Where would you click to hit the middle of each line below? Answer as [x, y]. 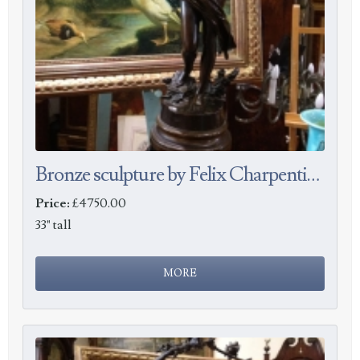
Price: [53, 204]
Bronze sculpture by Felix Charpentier [314, 175]
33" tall [54, 225]
